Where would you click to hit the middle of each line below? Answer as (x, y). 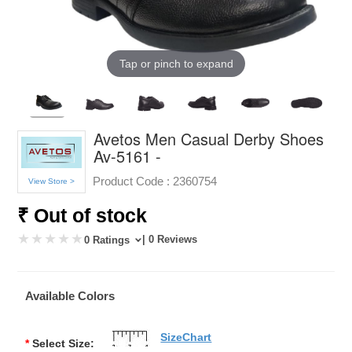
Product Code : (131, 181)
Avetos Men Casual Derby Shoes (208, 138)
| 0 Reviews (170, 239)
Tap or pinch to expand (176, 64)
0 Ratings (109, 240)
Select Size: (64, 343)
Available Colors (70, 295)
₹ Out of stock (82, 215)
